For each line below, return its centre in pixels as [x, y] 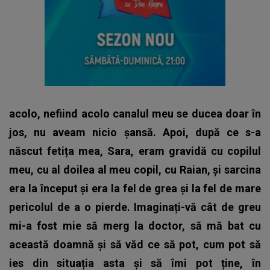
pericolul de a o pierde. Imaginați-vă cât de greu [135, 207]
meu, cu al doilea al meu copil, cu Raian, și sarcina [135, 169]
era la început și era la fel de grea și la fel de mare [135, 188]
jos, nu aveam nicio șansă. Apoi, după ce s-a [135, 132]
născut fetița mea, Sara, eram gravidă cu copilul [135, 151]
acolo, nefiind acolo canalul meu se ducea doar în [135, 113]
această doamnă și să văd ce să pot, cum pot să [135, 244]
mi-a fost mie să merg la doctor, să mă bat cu [135, 225]
